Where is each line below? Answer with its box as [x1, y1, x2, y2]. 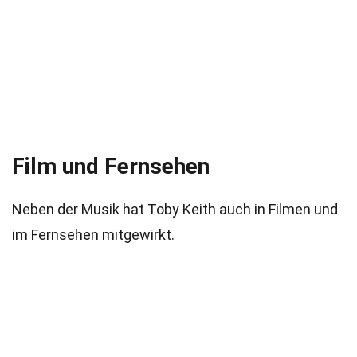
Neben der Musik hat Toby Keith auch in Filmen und [12, 201, 338, 218]
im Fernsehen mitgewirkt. [12, 226, 175, 243]
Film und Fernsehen [12, 153, 210, 179]
